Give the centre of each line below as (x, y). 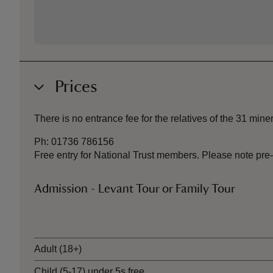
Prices (76, 87)
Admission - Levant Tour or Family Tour (135, 189)
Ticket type (57, 214)
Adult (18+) (58, 249)
